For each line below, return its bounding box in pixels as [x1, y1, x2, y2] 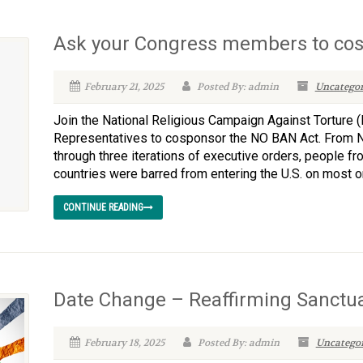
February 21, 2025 [83, 80, 164, 93]
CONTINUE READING [62, 202, 143, 213]
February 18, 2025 [83, 336, 164, 349]
